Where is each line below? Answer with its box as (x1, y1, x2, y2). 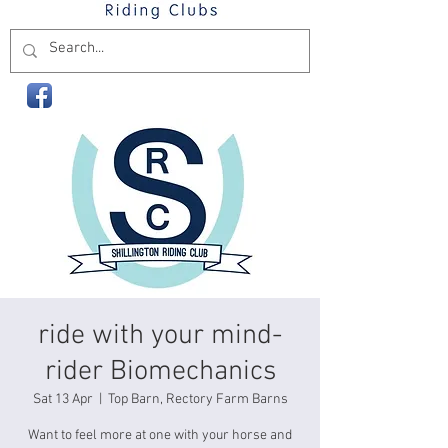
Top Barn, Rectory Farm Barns (107, 391, 288, 408)
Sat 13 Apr (32, 391, 93, 408)
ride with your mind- (38, 319, 282, 353)
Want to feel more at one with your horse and (28, 427, 292, 444)
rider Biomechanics (44, 355, 276, 389)
